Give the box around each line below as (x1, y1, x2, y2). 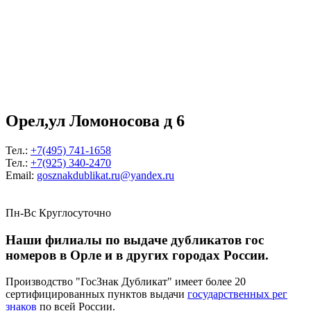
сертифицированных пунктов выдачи (6, 288, 187, 301)
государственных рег (187, 288, 287, 301)
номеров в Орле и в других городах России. (6, 247, 269, 262)
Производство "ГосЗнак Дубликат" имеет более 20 (6, 276, 246, 288)
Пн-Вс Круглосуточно (6, 206, 111, 219)
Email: (6, 169, 37, 181)
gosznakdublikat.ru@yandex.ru (37, 169, 174, 181)
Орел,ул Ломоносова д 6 (6, 112, 185, 131)
